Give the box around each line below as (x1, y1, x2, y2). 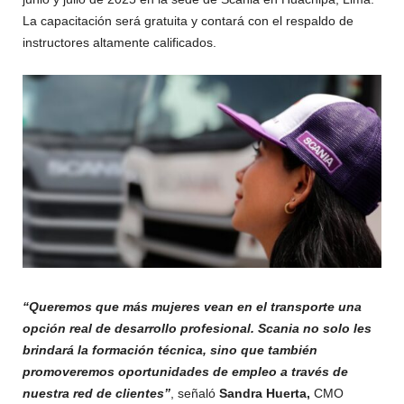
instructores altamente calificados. (23, 34, 216, 50)
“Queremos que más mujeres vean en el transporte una (23, 298, 362, 314)
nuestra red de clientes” (23, 385, 170, 400)
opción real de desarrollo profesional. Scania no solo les (23, 320, 372, 335)
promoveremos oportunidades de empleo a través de (23, 363, 348, 379)
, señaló (170, 385, 219, 400)
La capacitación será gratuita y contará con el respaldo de (23, 13, 353, 28)
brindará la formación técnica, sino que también (23, 342, 317, 357)
